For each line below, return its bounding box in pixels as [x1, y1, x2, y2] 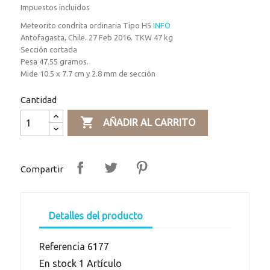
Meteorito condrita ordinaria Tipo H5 [20, 21, 154, 30]
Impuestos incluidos [20, 3, 90, 12]
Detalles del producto [49, 210, 143, 222]
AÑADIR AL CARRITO [102, 117, 195, 128]
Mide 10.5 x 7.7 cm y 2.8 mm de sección [20, 69, 156, 78]
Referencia [39, 241, 86, 253]
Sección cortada [20, 45, 78, 54]
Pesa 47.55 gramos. [20, 57, 89, 66]
